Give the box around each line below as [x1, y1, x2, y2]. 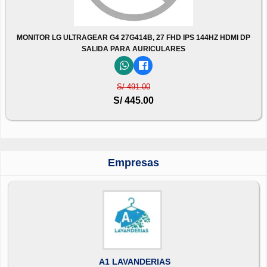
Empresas [108, 156, 159, 169]
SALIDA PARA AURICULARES [82, 44, 185, 53]
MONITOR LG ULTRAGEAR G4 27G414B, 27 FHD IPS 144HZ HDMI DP [17, 33, 250, 42]
